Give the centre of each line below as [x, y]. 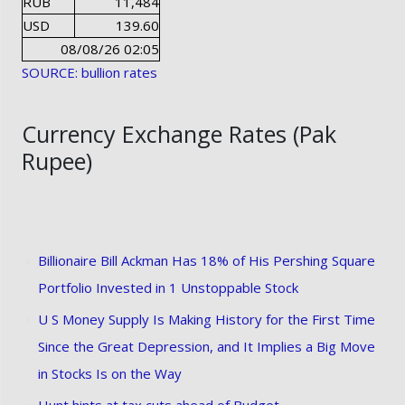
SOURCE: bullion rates [89, 72]
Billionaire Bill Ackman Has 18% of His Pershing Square [206, 260]
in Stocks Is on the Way [109, 373]
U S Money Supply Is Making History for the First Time [206, 319]
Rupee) [57, 160]
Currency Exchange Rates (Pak [179, 133]
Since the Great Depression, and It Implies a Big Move [206, 346]
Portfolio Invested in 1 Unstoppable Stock [168, 287]
